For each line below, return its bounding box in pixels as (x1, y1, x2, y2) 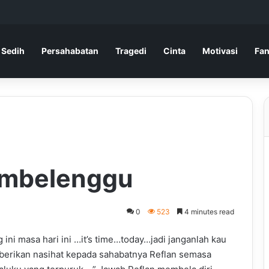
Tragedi (115, 46, 147, 56)
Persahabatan (41, 46, 98, 56)
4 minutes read (183, 207, 234, 216)
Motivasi (202, 46, 238, 56)
